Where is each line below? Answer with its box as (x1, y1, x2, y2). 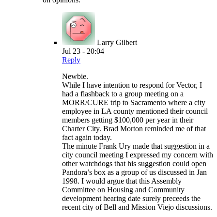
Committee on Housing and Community (62, 186, 185, 194)
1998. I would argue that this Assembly (62, 177, 182, 186)
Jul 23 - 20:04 (62, 47, 104, 56)
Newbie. (62, 72, 88, 81)
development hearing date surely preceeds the (62, 194, 201, 203)
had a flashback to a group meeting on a (62, 90, 184, 98)
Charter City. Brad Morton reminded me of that (62, 124, 206, 133)
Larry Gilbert (97, 38, 137, 47)
